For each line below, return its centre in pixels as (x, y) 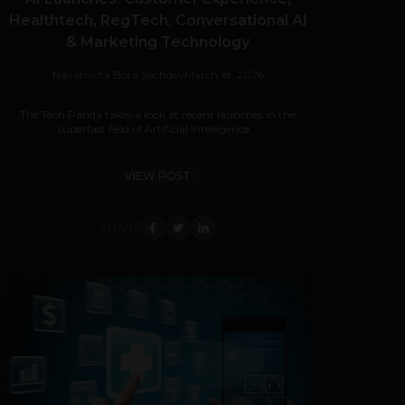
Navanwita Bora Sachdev (118, 75)
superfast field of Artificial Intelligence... (158, 129)
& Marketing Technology (158, 42)
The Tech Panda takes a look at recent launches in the (158, 114)
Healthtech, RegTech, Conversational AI (158, 20)
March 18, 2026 (224, 75)
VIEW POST (158, 176)
